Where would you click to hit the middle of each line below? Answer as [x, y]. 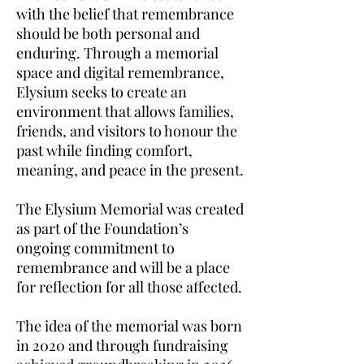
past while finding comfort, [104, 150]
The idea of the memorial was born [129, 326]
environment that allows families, [125, 111]
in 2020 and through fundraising [122, 345]
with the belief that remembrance [125, 14]
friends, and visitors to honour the [127, 131]
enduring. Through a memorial [117, 53]
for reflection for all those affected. [129, 287]
